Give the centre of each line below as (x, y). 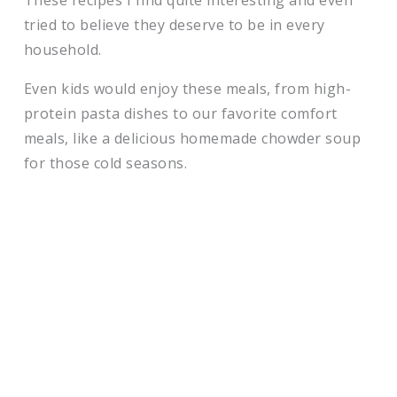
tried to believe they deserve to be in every (174, 25)
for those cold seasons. (107, 163)
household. (65, 50)
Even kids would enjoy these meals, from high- (187, 89)
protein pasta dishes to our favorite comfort (180, 113)
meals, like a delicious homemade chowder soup (192, 138)
